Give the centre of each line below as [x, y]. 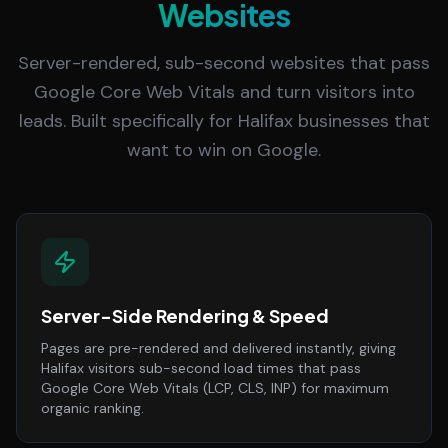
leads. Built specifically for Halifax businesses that [224, 121]
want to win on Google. [224, 150]
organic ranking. [92, 408]
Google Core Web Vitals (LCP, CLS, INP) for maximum [215, 388]
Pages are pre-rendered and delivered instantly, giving [218, 348]
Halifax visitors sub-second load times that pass [201, 368]
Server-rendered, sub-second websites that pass [224, 63]
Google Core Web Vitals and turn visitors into [224, 92]
